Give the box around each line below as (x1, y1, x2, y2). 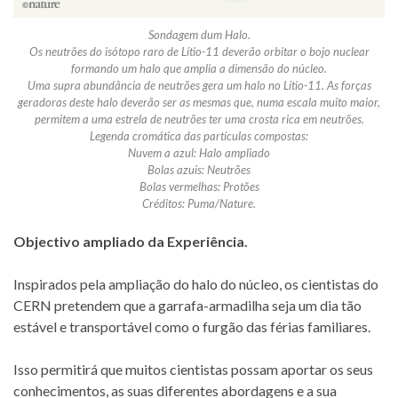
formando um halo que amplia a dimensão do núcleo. (71, 61, 327, 76)
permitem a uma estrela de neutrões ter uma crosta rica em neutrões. (34, 112, 364, 127)
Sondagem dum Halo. (147, 28, 251, 43)
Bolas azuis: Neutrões (147, 163, 251, 178)
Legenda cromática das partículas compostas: (90, 129, 308, 144)
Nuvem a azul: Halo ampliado (128, 146, 270, 161)
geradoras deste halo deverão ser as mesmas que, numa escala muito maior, (18, 95, 380, 110)
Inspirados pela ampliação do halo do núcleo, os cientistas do (13, 275, 378, 293)
